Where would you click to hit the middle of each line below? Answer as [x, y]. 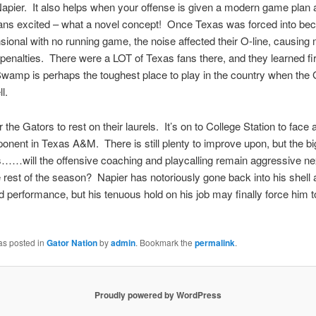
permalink [214, 242]
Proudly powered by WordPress [158, 294]
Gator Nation [72, 242]
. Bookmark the [165, 242]
